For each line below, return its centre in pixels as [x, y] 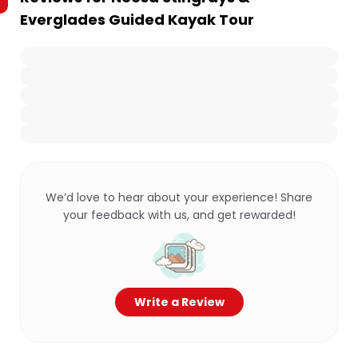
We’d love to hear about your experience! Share [179, 197]
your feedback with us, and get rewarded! [179, 215]
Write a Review [179, 302]
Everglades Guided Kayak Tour [137, 20]
